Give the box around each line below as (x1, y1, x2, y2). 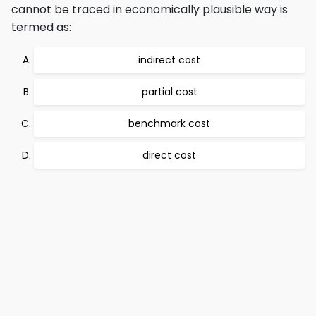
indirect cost (138, 53, 200, 67)
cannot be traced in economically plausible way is (11, 1, 288, 18)
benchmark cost (128, 116, 210, 130)
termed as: (11, 19, 71, 35)
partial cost (141, 85, 197, 99)
